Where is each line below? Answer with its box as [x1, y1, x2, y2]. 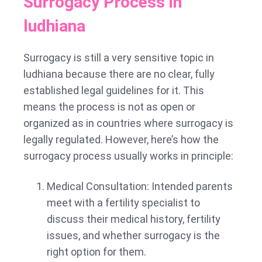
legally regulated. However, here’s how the [23, 133, 219, 146]
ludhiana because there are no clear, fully [23, 67, 215, 80]
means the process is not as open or [23, 100, 195, 113]
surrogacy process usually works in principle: [23, 149, 233, 162]
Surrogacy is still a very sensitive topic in [23, 51, 214, 64]
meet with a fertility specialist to [47, 196, 200, 209]
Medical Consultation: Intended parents [47, 180, 233, 192]
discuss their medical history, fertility [47, 212, 220, 225]
